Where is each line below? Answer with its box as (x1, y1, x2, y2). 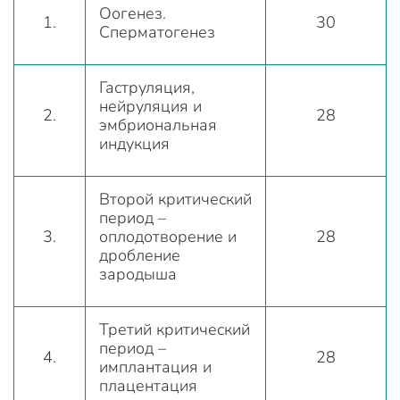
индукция (99, 132, 170, 154)
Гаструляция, (99, 76, 195, 98)
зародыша (99, 262, 177, 285)
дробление (99, 244, 180, 266)
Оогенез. (99, 2, 166, 24)
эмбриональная (99, 113, 217, 136)
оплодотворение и (99, 225, 237, 247)
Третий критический (99, 318, 250, 340)
